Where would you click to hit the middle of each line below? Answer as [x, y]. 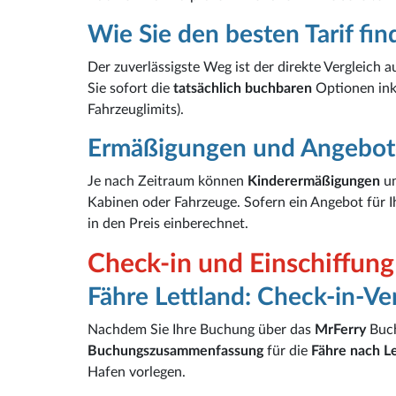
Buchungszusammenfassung [175, 351]
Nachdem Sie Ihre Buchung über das [201, 330]
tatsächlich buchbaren [243, 89]
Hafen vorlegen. [137, 373]
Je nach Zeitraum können [168, 182]
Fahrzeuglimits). [136, 110]
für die [287, 351]
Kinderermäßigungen [314, 182]
